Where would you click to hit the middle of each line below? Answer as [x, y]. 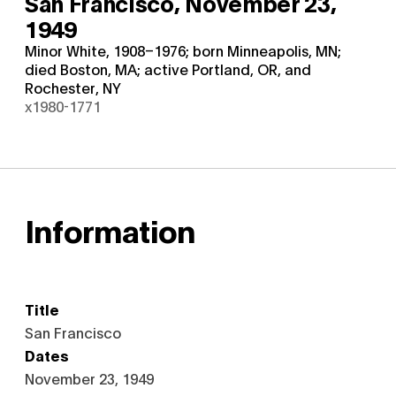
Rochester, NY [73, 87]
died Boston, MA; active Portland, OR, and [168, 69]
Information [110, 229]
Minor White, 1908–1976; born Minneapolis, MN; [183, 50]
